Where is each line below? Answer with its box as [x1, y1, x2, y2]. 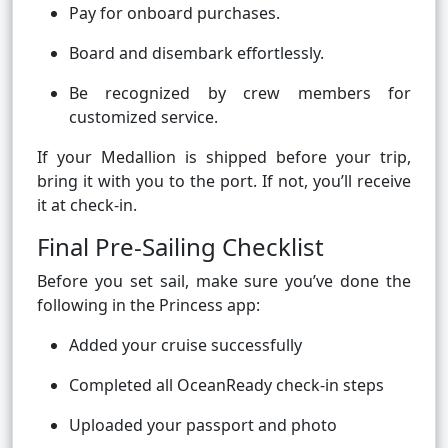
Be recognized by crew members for [69, 82, 411, 105]
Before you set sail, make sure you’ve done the [37, 270, 411, 293]
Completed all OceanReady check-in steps [69, 374, 384, 397]
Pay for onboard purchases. [69, 2, 280, 25]
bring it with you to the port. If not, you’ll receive [37, 170, 411, 193]
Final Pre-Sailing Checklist [37, 230, 324, 264]
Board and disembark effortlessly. [69, 42, 324, 65]
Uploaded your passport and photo [69, 414, 337, 437]
